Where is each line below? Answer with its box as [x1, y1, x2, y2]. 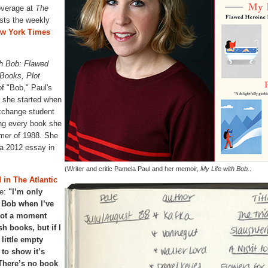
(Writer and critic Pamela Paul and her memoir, [65, 165, 200, 172]
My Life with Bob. [200, 165, 249, 172]
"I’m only [6, 187, 42, 196]
